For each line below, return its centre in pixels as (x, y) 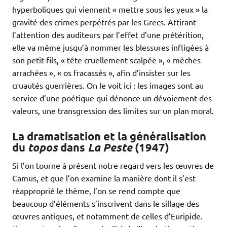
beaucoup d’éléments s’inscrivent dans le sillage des (106, 203)
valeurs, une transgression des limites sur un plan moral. (113, 110)
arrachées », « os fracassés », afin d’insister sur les (101, 72)
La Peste (110, 147)
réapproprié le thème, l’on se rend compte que (96, 190)
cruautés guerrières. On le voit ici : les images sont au (108, 85)
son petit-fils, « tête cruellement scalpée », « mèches (106, 60)
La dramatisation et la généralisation (109, 136)
